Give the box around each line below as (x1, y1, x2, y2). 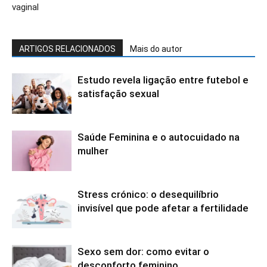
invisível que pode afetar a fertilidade (77, 201, 249, 214)
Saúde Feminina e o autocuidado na (77, 131, 240, 143)
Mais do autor (130, 44, 182, 54)
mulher (77, 144, 108, 157)
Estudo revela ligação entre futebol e (77, 73, 249, 86)
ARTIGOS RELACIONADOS (19, 44, 116, 54)
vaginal (12, 1, 39, 13)
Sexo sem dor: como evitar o (77, 245, 209, 257)
